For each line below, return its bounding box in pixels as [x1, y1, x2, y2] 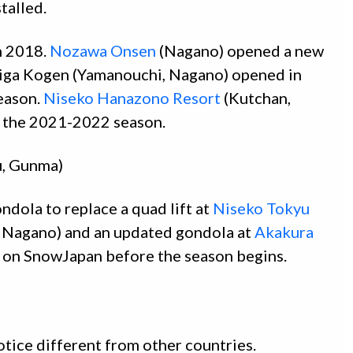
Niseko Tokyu [213, 199, 310, 218]
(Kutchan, [221, 88, 291, 108]
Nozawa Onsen [50, 41, 156, 61]
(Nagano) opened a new [156, 41, 324, 61]
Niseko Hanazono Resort [43, 88, 221, 108]
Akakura [255, 222, 314, 242]
